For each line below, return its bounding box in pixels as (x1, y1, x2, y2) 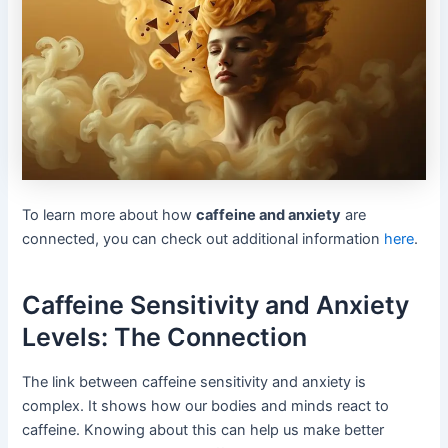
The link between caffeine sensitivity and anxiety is (22, 373, 367, 392)
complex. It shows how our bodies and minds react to (22, 397, 390, 416)
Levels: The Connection (22, 321, 308, 352)
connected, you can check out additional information (22, 230, 385, 249)
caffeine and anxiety (196, 206, 342, 225)
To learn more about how (22, 206, 197, 225)
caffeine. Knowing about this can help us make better (22, 421, 385, 440)
